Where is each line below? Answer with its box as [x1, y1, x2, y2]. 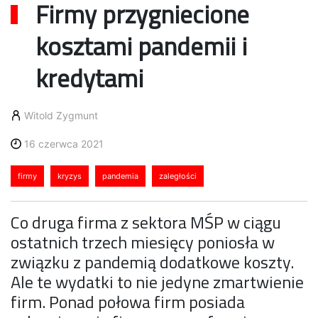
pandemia [102, 170, 138, 181]
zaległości [159, 170, 197, 181]
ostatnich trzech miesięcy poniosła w [11, 229, 275, 255]
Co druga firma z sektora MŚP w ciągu [11, 209, 281, 235]
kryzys [57, 170, 82, 181]
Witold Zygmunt [24, 109, 98, 121]
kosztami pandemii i [35, 26, 247, 65]
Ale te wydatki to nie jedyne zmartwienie [11, 268, 304, 295]
